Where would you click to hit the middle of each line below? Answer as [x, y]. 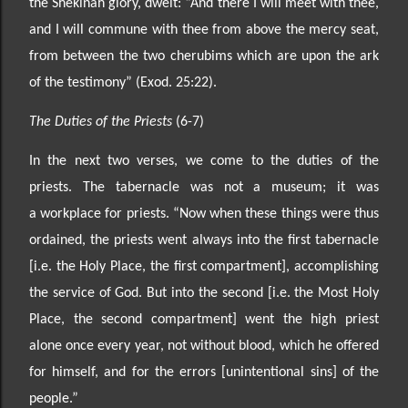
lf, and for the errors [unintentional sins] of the [234, 372]
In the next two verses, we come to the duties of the [204, 161]
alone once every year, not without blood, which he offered [204, 346]
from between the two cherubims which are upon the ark [204, 56]
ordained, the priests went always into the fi [162, 240]
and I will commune [91, 30]
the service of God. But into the [126, 293]
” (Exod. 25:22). [171, 82]
